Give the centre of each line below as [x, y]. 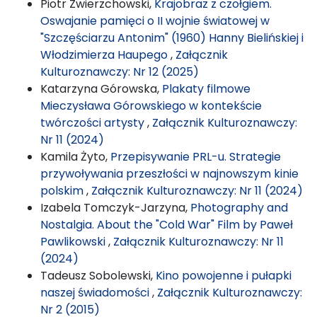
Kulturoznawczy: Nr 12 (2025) [120, 71]
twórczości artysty [94, 122]
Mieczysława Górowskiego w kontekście [151, 105]
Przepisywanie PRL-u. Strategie [196, 156]
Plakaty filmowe [206, 88]
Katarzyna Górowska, [101, 88]
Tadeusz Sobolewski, [98, 275]
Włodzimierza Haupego [105, 54]
